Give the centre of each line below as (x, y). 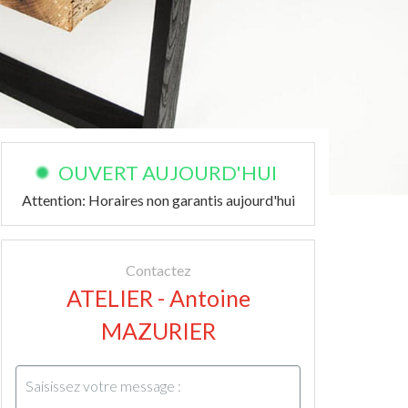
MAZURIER (158, 331)
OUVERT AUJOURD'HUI (168, 173)
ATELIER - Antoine (158, 298)
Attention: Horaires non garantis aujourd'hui (158, 200)
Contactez (158, 270)
